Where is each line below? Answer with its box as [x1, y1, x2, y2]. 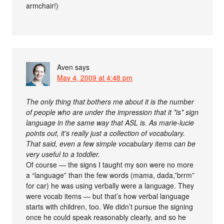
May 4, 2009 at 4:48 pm [57, 72, 133, 82]
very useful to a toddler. [26, 148, 100, 159]
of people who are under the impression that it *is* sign [26, 106, 199, 117]
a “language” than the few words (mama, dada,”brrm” [26, 169, 195, 180]
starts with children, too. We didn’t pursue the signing [26, 201, 193, 211]
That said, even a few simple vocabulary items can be [26, 138, 196, 148]
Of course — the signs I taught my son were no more [26, 159, 194, 169]
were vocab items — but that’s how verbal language [26, 190, 190, 201]
